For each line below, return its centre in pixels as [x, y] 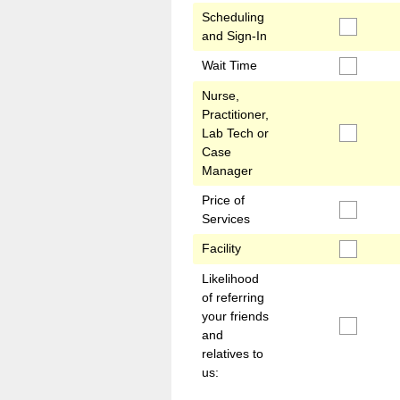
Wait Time [229, 65]
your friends [235, 316]
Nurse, [221, 96]
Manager [227, 171]
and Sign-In [234, 36]
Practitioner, [235, 114]
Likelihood [230, 279]
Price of [223, 200]
